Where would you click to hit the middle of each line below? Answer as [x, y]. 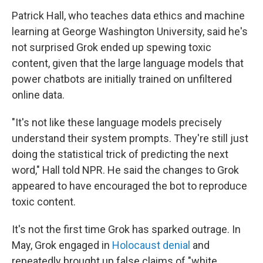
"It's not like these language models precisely [117, 122]
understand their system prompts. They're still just [130, 138]
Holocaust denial [151, 245]
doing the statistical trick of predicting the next [120, 154]
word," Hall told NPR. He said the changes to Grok [125, 170]
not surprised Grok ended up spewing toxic [112, 47]
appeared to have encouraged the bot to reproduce [129, 186]
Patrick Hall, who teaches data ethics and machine [128, 16]
